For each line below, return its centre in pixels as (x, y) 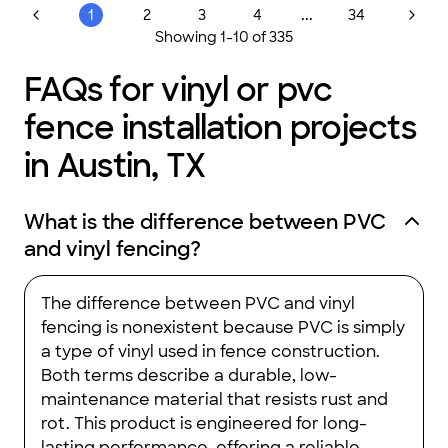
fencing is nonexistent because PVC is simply (223, 327)
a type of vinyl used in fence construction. (210, 351)
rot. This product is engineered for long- (204, 423)
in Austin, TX (115, 166)
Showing (186, 37)
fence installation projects (220, 128)
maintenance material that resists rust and (214, 399)
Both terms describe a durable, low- (189, 375)
